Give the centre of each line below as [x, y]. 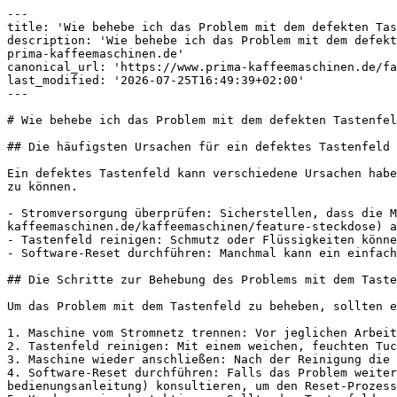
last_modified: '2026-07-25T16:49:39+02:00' [156, 80]
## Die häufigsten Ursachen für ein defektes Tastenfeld [198, 147]
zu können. [43, 187]
